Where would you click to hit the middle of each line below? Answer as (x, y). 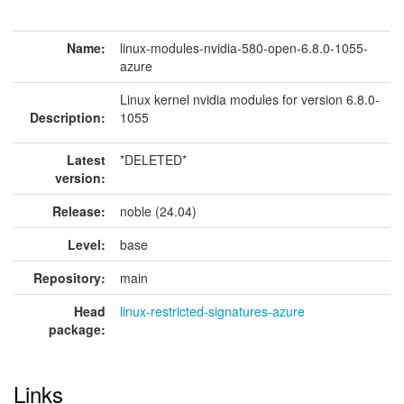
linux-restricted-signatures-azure (212, 311)
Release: (79, 211)
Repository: (69, 278)
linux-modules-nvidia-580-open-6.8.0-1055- (244, 48)
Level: (87, 244)
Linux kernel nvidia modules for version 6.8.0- (250, 99)
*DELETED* (153, 160)
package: (77, 329)
